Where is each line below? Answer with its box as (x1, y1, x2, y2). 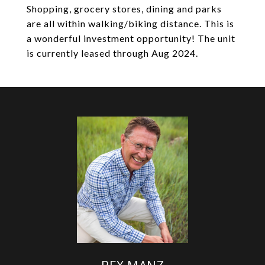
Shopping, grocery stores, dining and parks (27, 3, 222, 14)
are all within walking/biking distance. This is (27, 18, 234, 29)
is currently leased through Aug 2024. (27, 47, 198, 59)
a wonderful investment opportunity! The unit (27, 33, 235, 44)
